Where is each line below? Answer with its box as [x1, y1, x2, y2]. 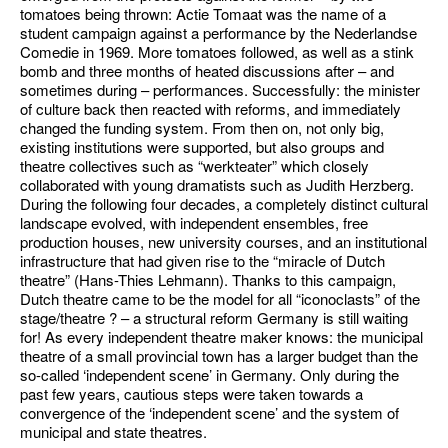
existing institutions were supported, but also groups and [20, 136, 384, 157]
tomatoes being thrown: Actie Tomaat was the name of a [20, 3, 386, 24]
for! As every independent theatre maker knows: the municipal [20, 326, 423, 347]
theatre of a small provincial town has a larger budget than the [20, 345, 418, 366]
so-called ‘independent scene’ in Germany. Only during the [20, 364, 399, 385]
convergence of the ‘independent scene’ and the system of [20, 402, 399, 423]
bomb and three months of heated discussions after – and [20, 60, 394, 81]
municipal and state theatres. [20, 421, 207, 442]
